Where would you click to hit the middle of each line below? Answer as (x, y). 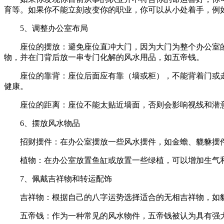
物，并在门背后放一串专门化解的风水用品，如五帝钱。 (104, 57)
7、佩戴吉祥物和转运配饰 (66, 178)
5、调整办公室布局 (54, 28)
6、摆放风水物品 (50, 123)
